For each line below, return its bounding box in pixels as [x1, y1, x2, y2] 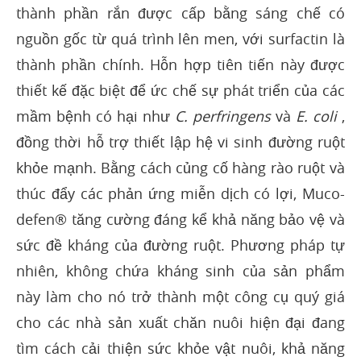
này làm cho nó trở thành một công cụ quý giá [16, 287, 345, 307]
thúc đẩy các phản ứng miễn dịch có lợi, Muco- [16, 184, 345, 204]
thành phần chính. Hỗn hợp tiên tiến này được [16, 55, 345, 75]
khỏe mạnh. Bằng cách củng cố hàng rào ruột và [16, 158, 345, 178]
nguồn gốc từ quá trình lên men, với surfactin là [16, 29, 345, 49]
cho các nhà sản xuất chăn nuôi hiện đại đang [16, 313, 345, 333]
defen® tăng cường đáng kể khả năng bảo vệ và [16, 210, 345, 230]
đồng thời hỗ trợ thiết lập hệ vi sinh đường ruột [16, 132, 345, 152]
